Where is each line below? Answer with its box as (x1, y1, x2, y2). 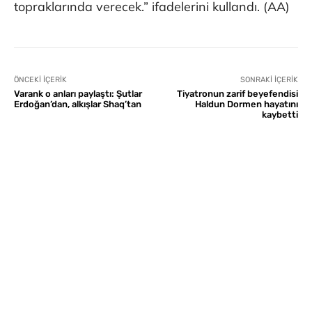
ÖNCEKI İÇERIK (14, 75, 67, 85)
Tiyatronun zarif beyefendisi (176, 88, 298, 100)
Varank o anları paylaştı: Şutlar (14, 88, 142, 100)
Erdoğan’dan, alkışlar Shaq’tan (14, 99, 141, 110)
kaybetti (261, 109, 298, 120)
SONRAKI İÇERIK (240, 75, 298, 85)
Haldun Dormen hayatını (194, 99, 298, 110)
